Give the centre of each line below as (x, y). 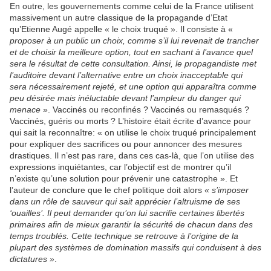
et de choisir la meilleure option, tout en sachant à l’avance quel (131, 52)
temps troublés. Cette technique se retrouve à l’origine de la (124, 236)
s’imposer (230, 190)
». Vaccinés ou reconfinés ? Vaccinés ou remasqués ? (145, 110)
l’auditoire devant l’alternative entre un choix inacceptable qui (126, 75)
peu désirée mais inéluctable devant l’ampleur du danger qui (125, 98)
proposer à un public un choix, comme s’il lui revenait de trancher (134, 41)
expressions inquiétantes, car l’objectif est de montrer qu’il (120, 167)
